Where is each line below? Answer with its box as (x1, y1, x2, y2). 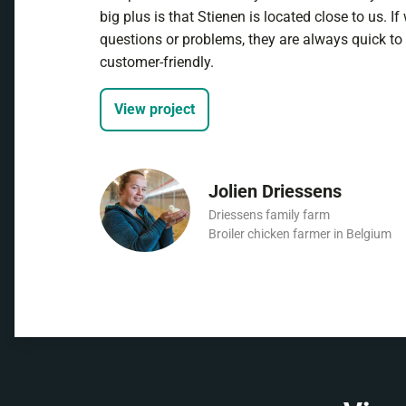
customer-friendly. (100, 53, 214, 71)
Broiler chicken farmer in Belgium (208, 227, 391, 241)
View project (114, 101, 195, 118)
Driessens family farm (208, 208, 330, 222)
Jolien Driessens (208, 180, 342, 202)
